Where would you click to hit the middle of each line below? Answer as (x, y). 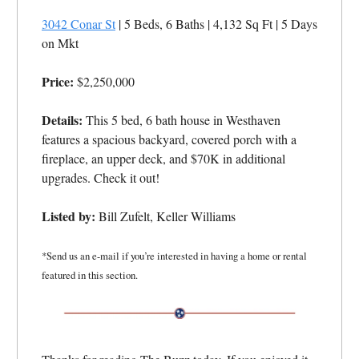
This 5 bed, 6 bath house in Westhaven (182, 120)
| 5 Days (296, 24)
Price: (58, 82)
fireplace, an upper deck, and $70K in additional (163, 159)
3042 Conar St (79, 24)
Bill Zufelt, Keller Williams (165, 216)
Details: (62, 120)
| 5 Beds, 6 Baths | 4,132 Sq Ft (196, 24)
